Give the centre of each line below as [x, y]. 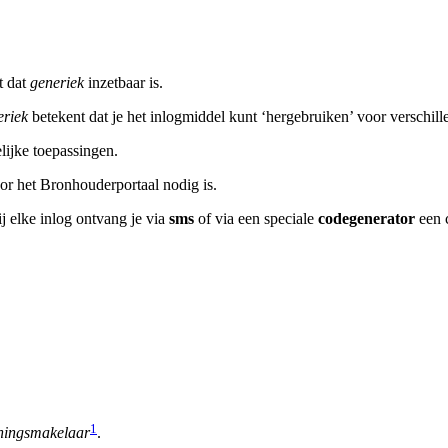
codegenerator [366, 218]
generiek [57, 82]
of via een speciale [256, 218]
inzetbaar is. [123, 82]
